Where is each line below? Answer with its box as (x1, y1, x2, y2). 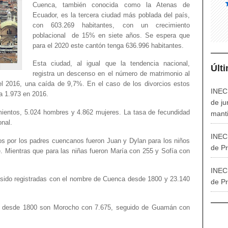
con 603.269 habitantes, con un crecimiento (33, 21, 190, 29)
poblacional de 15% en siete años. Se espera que (33, 31, 190, 39)
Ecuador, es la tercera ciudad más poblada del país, (33, 11, 190, 19)
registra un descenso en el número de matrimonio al (33, 70, 190, 78)
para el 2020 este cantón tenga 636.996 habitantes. (33, 41, 184, 49)
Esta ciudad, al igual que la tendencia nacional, (33, 60, 190, 68)
